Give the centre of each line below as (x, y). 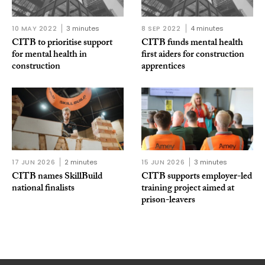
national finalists (43, 189)
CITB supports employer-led (197, 177)
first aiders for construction (193, 55)
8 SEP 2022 (161, 28)
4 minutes (207, 28)
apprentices (163, 67)
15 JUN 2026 (163, 162)
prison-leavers (168, 201)
